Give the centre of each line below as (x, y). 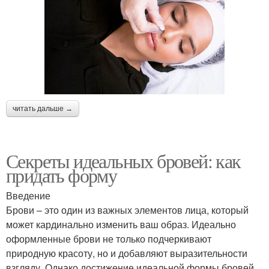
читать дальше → (43, 108)
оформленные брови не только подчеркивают (109, 238)
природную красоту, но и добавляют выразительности (127, 253)
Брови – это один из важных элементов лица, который (127, 210)
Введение (28, 195)
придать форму (62, 175)
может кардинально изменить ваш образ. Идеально (121, 224)
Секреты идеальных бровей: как (123, 160)
